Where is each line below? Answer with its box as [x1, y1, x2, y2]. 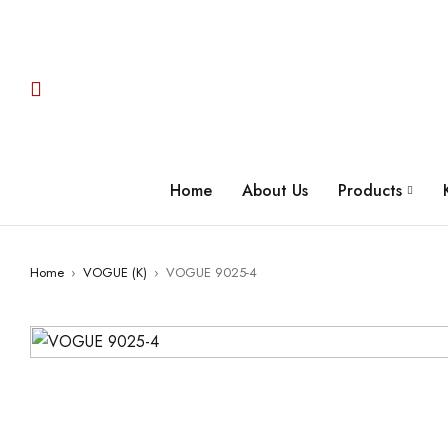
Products [338, 179, 402, 202]
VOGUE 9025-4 [166, 263, 257, 282]
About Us [242, 179, 308, 202]
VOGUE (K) [83, 263, 147, 282]
